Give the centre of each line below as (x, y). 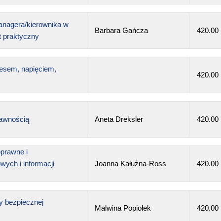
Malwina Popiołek (123, 208)
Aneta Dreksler (119, 119)
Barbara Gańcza (121, 30)
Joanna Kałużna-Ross (130, 163)
